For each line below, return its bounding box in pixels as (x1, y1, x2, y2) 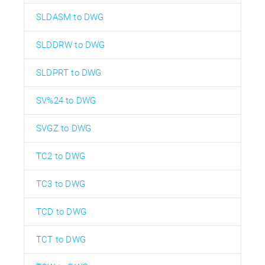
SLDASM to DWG (36, 11, 104, 22)
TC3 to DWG (36, 178, 85, 189)
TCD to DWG (36, 206, 86, 217)
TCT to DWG (36, 234, 86, 245)
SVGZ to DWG (36, 122, 92, 134)
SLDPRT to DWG (36, 67, 102, 78)
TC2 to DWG (36, 150, 85, 161)
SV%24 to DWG (36, 95, 96, 106)
